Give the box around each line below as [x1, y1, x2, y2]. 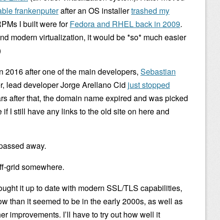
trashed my [131, 5, 169, 16]
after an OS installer [58, 5, 131, 16]
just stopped [128, 79, 170, 90]
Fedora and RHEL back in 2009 [70, 18, 180, 29]
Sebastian [140, 66, 176, 77]
